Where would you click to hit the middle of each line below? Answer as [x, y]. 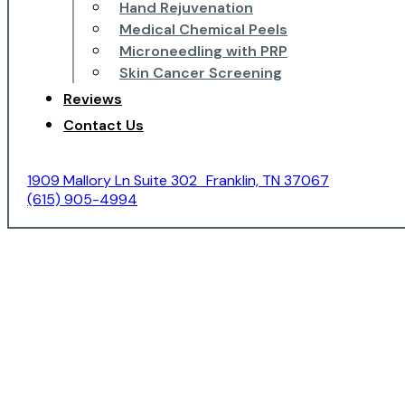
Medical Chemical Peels [203, 30]
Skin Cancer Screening [201, 73]
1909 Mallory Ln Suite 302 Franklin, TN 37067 [178, 181]
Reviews [93, 99]
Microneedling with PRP [203, 52]
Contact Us [104, 126]
